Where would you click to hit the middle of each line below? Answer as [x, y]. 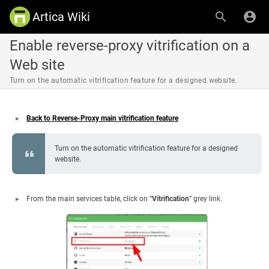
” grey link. [206, 199]
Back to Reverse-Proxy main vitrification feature [102, 118]
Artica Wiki [61, 17]
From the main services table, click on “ [89, 199]
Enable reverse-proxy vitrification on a [130, 46]
